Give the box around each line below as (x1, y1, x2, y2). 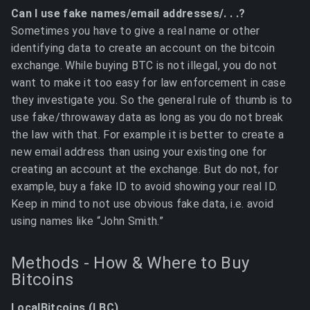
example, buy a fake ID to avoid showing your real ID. (11, 180, 278, 193)
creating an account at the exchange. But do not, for (11, 163, 279, 176)
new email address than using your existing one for (11, 145, 267, 158)
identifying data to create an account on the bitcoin (11, 42, 275, 55)
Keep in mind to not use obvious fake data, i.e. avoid (11, 197, 274, 210)
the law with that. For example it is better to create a (11, 128, 284, 141)
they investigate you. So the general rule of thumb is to (11, 93, 293, 107)
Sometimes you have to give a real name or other (11, 24, 260, 37)
